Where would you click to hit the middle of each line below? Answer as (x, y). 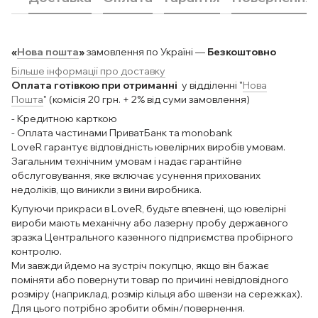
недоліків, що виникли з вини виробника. (106, 190)
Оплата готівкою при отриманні (95, 85)
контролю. (37, 251)
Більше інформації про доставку (88, 71)
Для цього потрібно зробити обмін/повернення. (129, 308)
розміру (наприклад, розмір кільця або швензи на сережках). (157, 294)
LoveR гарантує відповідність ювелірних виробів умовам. (148, 147)
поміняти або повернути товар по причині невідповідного (150, 280)
